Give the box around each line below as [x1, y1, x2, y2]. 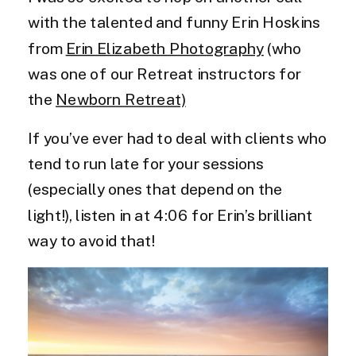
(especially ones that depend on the [28, 180, 283, 199]
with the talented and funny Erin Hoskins [28, 13, 321, 32]
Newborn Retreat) [56, 90, 186, 108]
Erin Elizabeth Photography [65, 38, 264, 57]
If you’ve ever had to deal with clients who [28, 129, 327, 147]
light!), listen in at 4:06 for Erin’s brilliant [28, 205, 313, 224]
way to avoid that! [28, 231, 155, 250]
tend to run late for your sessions [28, 154, 264, 172]
